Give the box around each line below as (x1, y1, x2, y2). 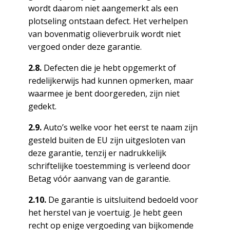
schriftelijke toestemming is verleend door (28, 160, 190, 171)
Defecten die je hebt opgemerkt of (41, 62, 176, 73)
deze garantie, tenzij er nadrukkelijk (28, 147, 166, 159)
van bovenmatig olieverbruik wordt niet (28, 28, 181, 40)
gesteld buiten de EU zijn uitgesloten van (28, 135, 185, 146)
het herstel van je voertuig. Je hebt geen (28, 207, 182, 218)
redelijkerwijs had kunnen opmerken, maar (28, 75, 194, 86)
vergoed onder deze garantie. (28, 41, 142, 52)
